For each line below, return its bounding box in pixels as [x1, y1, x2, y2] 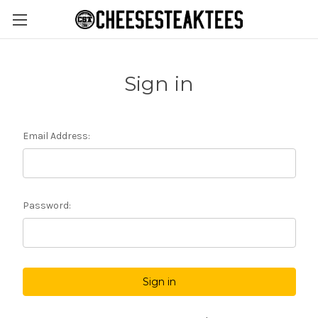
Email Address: [22, 130, 90, 142]
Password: [22, 199, 71, 212]
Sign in [124, 72, 194, 96]
